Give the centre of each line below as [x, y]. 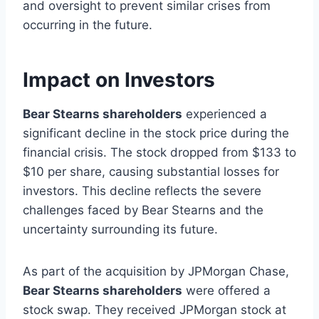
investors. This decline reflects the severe [142, 190]
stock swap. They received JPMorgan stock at [155, 309]
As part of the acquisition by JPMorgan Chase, [156, 271]
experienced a [225, 114]
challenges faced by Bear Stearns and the [143, 210]
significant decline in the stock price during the [156, 133]
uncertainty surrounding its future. [120, 229]
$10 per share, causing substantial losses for [151, 171]
